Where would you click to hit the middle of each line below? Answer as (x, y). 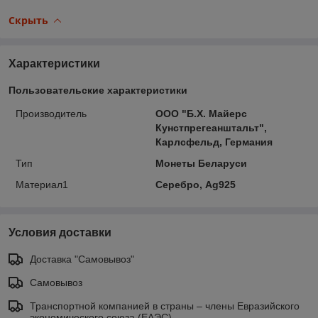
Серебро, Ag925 (195, 184)
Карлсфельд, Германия (214, 142)
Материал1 (42, 184)
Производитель (51, 113)
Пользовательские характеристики (98, 90)
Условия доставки (60, 232)
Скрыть (28, 20)
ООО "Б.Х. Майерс (201, 113)
